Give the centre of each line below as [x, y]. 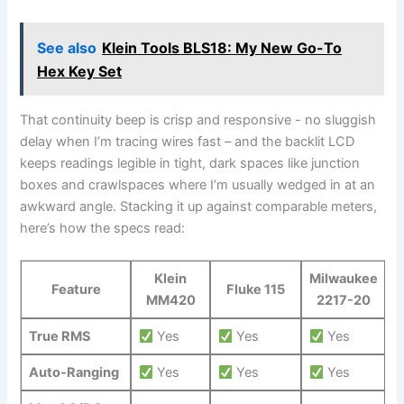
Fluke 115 [256, 290]
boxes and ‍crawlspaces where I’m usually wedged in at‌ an [198, 184]
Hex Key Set [80, 71]
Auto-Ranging [73, 373]
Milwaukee [343, 279]
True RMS [60, 337]
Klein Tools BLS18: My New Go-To [222, 47]
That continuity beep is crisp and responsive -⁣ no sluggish [198, 119]
